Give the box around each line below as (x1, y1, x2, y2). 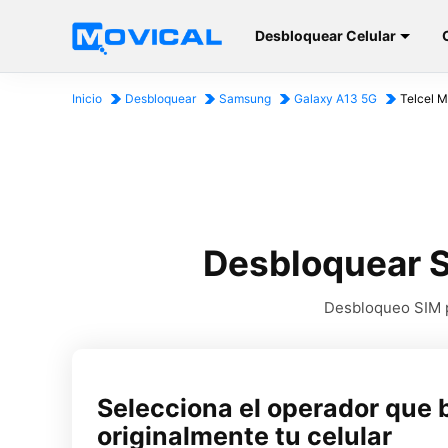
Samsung (219, 91, 271, 106)
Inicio (72, 91, 102, 106)
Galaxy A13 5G (294, 91, 377, 106)
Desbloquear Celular (255, 27, 397, 44)
